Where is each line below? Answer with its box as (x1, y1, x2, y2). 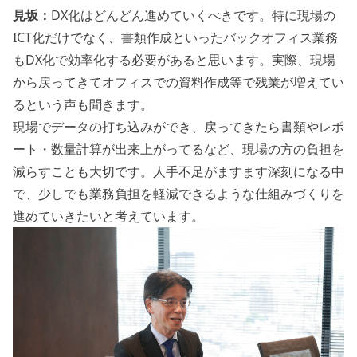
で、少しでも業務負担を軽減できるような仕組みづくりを (13, 185, 344, 203)
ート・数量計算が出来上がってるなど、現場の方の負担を (13, 140, 344, 159)
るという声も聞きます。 (13, 96, 153, 114)
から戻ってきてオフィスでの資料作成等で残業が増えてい (13, 73, 344, 92)
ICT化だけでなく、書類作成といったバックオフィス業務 (13, 29, 338, 47)
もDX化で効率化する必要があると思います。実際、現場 (13, 51, 335, 69)
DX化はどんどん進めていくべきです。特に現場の (51, 6, 335, 25)
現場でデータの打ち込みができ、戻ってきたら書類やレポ (13, 118, 344, 136)
